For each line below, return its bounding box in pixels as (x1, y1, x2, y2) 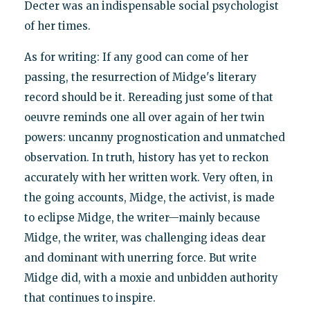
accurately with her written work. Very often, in (24, 170, 273, 184)
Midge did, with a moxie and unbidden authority (24, 271, 278, 284)
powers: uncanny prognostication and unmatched (24, 130, 285, 144)
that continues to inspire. (24, 291, 156, 304)
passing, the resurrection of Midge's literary (24, 70, 257, 84)
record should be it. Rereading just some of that (24, 90, 273, 104)
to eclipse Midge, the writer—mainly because (24, 210, 260, 224)
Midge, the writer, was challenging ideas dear (24, 230, 266, 244)
